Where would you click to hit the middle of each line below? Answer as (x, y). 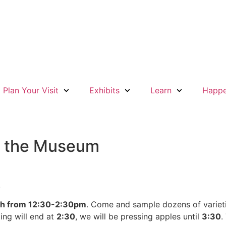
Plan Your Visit (31, 91)
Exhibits (105, 91)
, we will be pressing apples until (138, 216)
